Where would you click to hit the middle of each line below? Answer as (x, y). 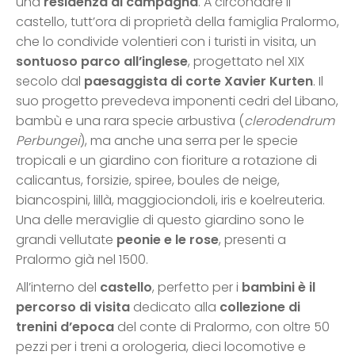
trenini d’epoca (65, 327)
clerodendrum (289, 121)
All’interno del (58, 288)
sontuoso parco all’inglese (102, 62)
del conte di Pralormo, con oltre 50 (222, 327)
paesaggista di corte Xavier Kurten (198, 82)
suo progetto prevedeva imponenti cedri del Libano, (177, 101)
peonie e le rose (168, 240)
